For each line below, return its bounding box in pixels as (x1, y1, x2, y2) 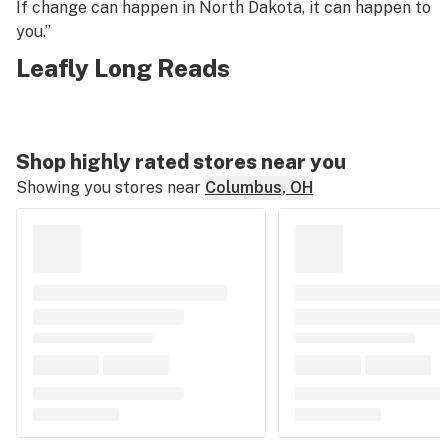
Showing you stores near (16, 178, 201, 197)
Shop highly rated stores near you (16, 150, 346, 174)
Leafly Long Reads (16, 54, 230, 82)
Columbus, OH (205, 178, 313, 197)
